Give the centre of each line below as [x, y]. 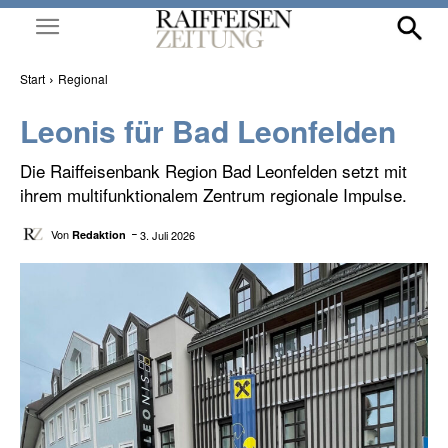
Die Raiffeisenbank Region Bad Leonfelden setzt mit [213, 170]
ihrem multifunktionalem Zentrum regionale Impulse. [213, 194]
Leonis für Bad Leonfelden [212, 130]
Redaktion [99, 234]
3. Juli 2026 [167, 234]
